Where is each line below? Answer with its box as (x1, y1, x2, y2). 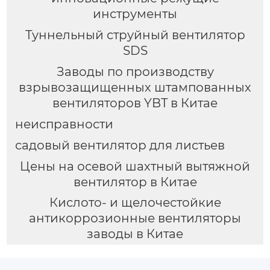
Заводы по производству (56, 64, 214, 79)
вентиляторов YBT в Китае (52, 95, 218, 110)
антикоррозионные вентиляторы (29, 211, 241, 226)
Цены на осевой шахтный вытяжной (20, 159, 250, 174)
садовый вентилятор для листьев (14, 137, 225, 152)
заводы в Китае (87, 227, 183, 242)
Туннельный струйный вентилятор (25, 27, 245, 42)
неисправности (14, 116, 113, 131)
